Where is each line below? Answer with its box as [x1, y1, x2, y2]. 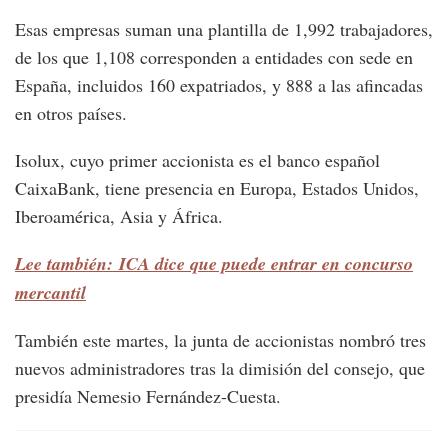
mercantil [15, 280, 86, 306]
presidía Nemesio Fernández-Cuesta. [15, 384, 281, 409]
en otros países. [15, 101, 127, 126]
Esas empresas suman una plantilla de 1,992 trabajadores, [15, 17, 433, 42]
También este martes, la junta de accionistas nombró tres [15, 328, 426, 353]
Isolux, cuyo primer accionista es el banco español [15, 148, 380, 173]
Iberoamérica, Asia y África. [15, 204, 223, 229]
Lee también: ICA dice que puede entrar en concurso [15, 251, 413, 277]
